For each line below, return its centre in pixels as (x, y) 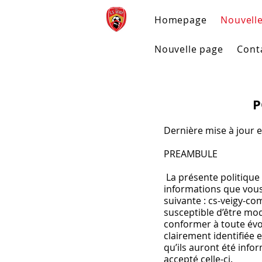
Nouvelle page (189, 49)
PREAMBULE (191, 154)
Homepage (181, 20)
